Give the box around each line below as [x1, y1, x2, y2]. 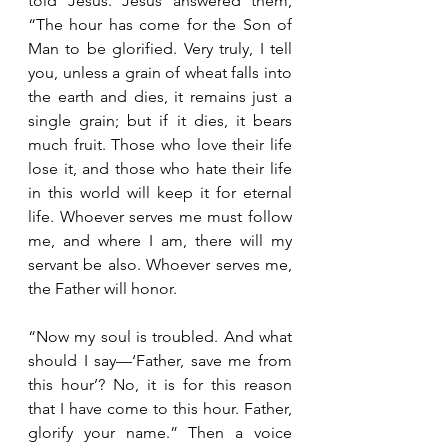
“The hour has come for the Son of [28, 15, 292, 34]
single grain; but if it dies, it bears [28, 111, 292, 130]
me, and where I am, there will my [28, 231, 292, 250]
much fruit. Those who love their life [28, 135, 292, 154]
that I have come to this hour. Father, [28, 399, 292, 418]
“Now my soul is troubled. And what [28, 327, 292, 346]
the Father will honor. [28, 279, 177, 298]
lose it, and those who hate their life [28, 159, 292, 178]
